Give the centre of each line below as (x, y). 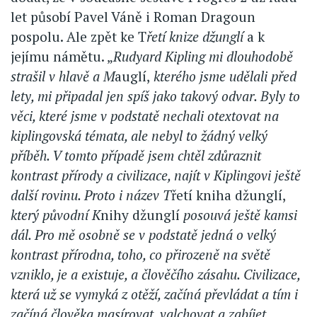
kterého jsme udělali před (223, 76)
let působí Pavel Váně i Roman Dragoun (133, 17)
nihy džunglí (142, 215)
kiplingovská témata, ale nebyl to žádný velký (139, 136)
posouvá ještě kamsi (240, 215)
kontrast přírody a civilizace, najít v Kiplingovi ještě (156, 175)
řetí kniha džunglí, (229, 195)
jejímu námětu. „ (62, 57)
